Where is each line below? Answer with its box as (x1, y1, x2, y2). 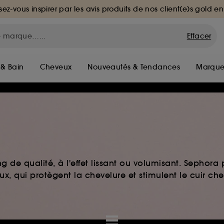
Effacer (186, 31, 211, 40)
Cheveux (39, 62, 72, 71)
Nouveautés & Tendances (87, 62, 180, 71)
